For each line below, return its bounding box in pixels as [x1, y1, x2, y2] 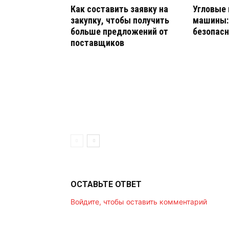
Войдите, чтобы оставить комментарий [71, 197, 207, 206]
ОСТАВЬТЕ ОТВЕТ [71, 179, 142, 189]
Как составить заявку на [71, 4, 168, 14]
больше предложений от [71, 26, 168, 37]
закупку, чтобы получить [71, 15, 169, 26]
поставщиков [71, 37, 124, 48]
